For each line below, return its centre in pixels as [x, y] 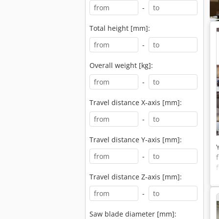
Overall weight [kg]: [121, 65]
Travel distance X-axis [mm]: [136, 102]
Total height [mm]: [120, 28]
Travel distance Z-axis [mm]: [136, 177]
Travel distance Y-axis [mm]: [136, 140]
